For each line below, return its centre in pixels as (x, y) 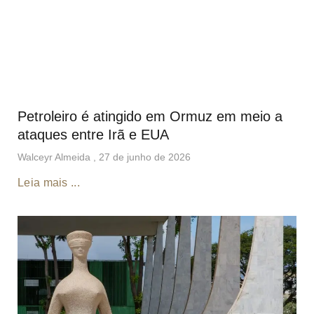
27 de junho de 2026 (145, 157)
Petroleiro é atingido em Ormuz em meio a (150, 117)
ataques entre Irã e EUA (93, 135)
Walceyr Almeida (55, 157)
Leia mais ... (49, 183)
